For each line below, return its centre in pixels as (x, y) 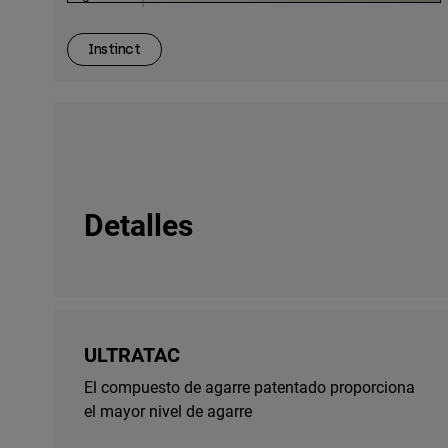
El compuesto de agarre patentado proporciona (249, 386)
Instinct (114, 50)
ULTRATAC (132, 353)
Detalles (138, 223)
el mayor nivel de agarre (168, 410)
